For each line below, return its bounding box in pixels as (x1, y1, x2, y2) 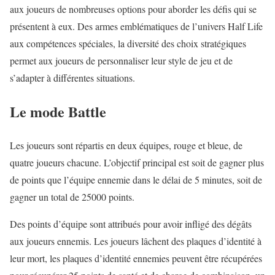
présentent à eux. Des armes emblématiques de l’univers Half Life (10, 20, 263, 33)
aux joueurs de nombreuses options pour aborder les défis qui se (10, 2, 257, 16)
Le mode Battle (10, 100, 106, 122)
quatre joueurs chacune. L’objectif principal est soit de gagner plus (10, 155, 264, 169)
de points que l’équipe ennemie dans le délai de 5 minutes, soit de (10, 172, 262, 186)
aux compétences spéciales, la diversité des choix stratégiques (10, 37, 246, 50)
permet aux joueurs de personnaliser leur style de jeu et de (10, 54, 233, 68)
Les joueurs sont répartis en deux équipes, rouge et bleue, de (10, 138, 242, 152)
